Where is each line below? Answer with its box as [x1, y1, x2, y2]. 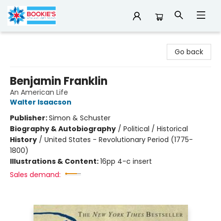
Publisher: [10, 113, 49, 123]
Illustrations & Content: [10, 156, 100, 166]
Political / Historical [123, 124, 188, 134]
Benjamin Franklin [10, 74, 108, 89]
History [10, 135, 37, 145]
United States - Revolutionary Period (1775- [44, 135, 193, 145]
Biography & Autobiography [10, 124, 116, 134]
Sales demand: [10, 170, 61, 180]
